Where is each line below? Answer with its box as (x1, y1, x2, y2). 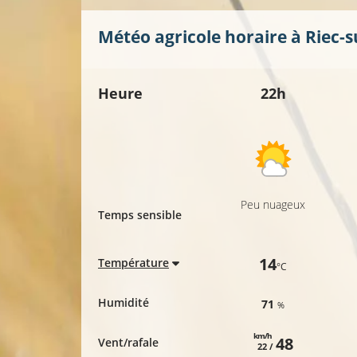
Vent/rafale (98, 335, 159, 351)
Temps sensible (98, 207, 182, 223)
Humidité (98, 295, 149, 311)
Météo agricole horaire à (98, 25, 305, 49)
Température (98, 255, 169, 271)
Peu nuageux (241, 197, 306, 213)
